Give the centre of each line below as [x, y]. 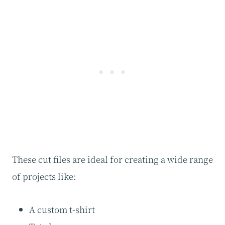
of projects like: [44, 176]
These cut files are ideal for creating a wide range [113, 159]
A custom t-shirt [62, 209]
